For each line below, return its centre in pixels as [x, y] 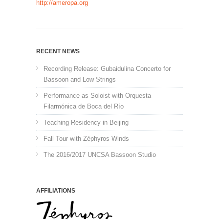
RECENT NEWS [58, 52]
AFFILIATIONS [56, 191]
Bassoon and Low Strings [80, 80]
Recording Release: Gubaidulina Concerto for [107, 69]
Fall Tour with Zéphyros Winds [86, 139]
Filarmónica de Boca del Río [84, 107]
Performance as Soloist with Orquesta [97, 96]
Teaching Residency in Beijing [86, 123]
